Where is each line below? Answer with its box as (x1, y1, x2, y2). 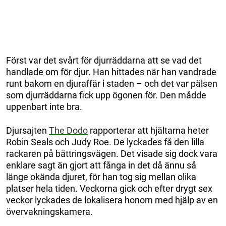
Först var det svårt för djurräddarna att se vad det (6, 55, 202, 66)
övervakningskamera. (6, 206, 93, 217)
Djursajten (6, 125, 49, 136)
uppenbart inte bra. (6, 101, 82, 112)
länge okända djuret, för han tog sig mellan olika (6, 172, 196, 183)
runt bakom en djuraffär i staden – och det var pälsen (6, 78, 217, 89)
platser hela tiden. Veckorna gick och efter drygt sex (6, 183, 212, 194)
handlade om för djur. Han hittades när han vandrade (6, 67, 216, 78)
